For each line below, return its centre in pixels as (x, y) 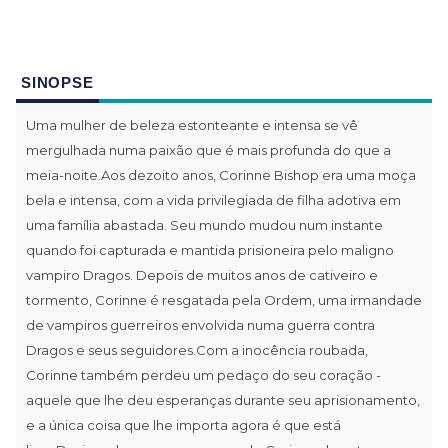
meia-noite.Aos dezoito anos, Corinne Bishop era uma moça (221, 174)
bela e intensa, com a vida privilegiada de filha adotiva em (213, 199)
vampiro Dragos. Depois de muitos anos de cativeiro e (202, 274)
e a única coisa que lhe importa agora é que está (183, 424)
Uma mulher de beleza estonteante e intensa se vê (192, 124)
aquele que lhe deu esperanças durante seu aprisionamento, (223, 399)
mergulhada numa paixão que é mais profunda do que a (208, 149)
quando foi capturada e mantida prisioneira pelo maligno (210, 249)
